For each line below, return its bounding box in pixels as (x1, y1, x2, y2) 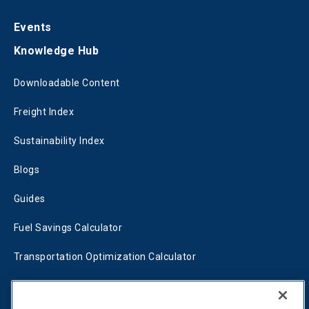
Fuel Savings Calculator (14, 222, 123, 234)
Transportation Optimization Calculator (14, 251, 197, 263)
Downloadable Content (14, 77, 120, 89)
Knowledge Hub (14, 44, 99, 58)
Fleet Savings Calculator (14, 280, 126, 292)
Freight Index (14, 106, 74, 118)
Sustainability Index (14, 135, 105, 147)
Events (14, 21, 52, 34)
